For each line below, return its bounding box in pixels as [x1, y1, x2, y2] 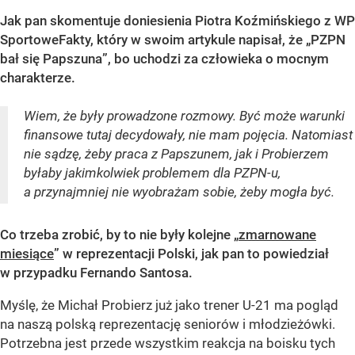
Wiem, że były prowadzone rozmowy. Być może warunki [24, 107, 345, 124]
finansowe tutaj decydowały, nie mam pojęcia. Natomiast [24, 126, 353, 143]
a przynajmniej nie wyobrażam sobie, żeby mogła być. [24, 183, 334, 200]
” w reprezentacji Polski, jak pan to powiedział [54, 245, 329, 261]
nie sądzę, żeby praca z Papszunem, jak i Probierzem [24, 145, 329, 162]
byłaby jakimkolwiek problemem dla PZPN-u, [24, 164, 281, 181]
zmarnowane [239, 226, 316, 242]
